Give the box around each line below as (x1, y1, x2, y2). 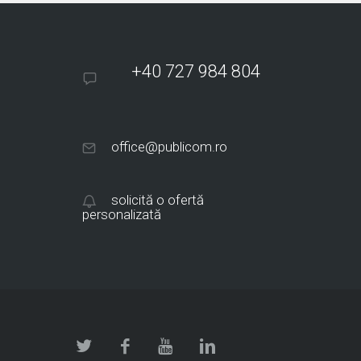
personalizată (82, 205, 161, 222)
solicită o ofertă (111, 191, 204, 208)
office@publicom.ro (111, 138, 227, 155)
